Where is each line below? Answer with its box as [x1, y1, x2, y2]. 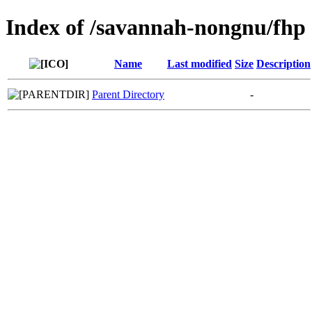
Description [256, 57, 311, 70]
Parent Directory [92, 88, 164, 100]
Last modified [167, 57, 232, 70]
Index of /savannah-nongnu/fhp [6, 15, 306, 40]
